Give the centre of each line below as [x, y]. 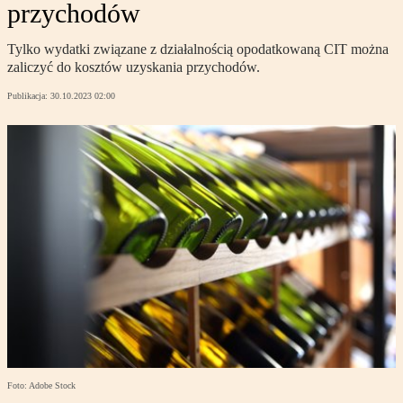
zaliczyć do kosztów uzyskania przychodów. [134, 67]
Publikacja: [29, 96]
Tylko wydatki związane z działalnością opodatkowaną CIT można [198, 49]
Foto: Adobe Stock [41, 386]
